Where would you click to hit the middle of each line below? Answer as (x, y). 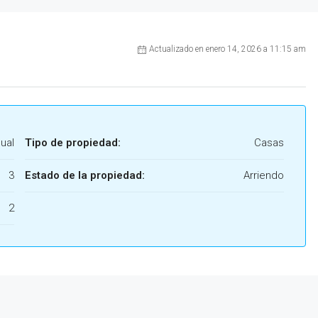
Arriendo (264, 176)
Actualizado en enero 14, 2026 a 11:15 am (227, 49)
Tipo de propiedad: (73, 143)
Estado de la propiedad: (85, 176)
